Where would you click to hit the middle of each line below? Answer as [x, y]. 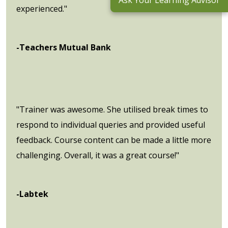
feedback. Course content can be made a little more [114, 140]
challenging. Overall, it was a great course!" [98, 155]
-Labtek [32, 194]
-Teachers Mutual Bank [64, 47]
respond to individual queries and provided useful [111, 124]
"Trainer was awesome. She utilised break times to [112, 109]
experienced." [42, 8]
